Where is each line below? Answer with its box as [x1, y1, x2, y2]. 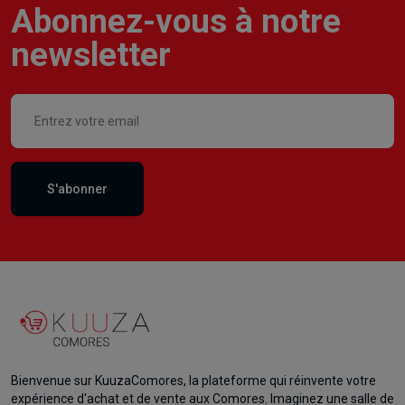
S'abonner [47, 181, 108, 196]
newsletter [11, 34, 171, 74]
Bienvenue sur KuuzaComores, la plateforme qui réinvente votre [11, 372, 376, 388]
